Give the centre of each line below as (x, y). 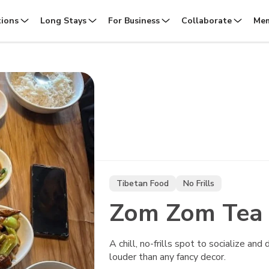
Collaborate (206, 21)
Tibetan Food (143, 183)
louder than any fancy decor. (168, 257)
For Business (134, 21)
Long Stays (63, 21)
